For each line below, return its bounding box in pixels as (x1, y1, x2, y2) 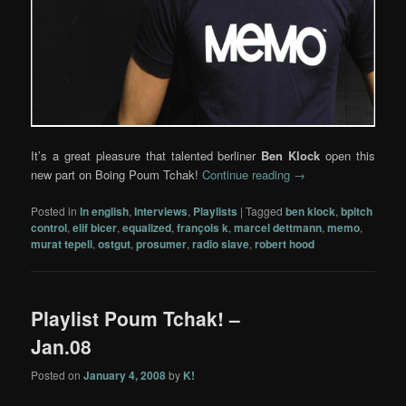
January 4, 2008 (83, 366, 167, 383)
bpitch (341, 203, 373, 220)
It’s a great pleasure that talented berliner (31, 147, 262, 165)
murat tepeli (31, 236, 93, 253)
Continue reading (202, 166, 295, 184)
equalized (122, 219, 172, 237)
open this (320, 147, 375, 165)
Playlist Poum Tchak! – (31, 304, 241, 333)
